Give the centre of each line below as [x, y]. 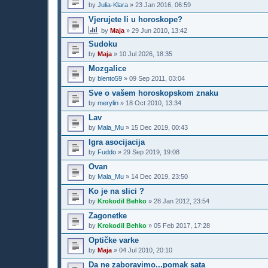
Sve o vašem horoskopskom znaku [153, 93]
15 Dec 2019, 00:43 [159, 127]
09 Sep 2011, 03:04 [157, 78]
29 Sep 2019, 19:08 [151, 152]
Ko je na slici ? [116, 191]
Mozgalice [107, 68]
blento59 [110, 78]
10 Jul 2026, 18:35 [146, 54]
